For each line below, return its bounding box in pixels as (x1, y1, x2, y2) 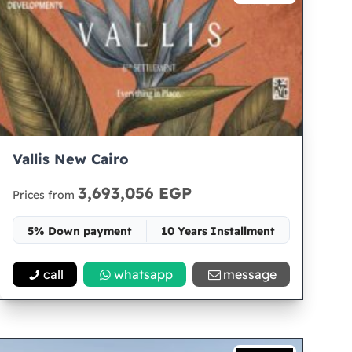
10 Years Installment (161, 224, 276, 238)
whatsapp (114, 266, 174, 282)
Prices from (13, 188, 79, 202)
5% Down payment (27, 224, 133, 238)
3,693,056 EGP (78, 183, 192, 203)
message (223, 266, 277, 282)
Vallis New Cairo (13, 150, 130, 168)
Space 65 (127, 252, 177, 266)
